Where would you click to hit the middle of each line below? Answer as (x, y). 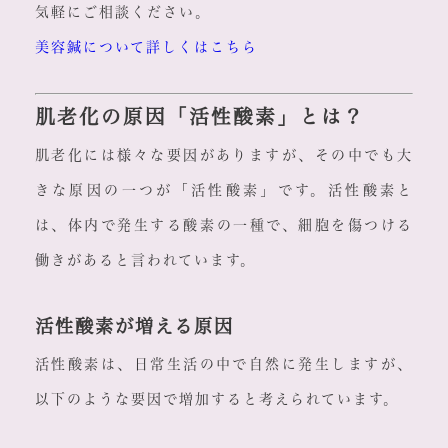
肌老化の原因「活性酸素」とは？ (199, 117)
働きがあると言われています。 (145, 260)
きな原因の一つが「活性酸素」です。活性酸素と (224, 190)
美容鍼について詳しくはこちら (146, 47)
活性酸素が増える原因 (134, 326)
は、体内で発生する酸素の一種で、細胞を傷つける (224, 225)
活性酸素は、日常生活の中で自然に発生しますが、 (224, 364)
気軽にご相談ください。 (122, 12)
